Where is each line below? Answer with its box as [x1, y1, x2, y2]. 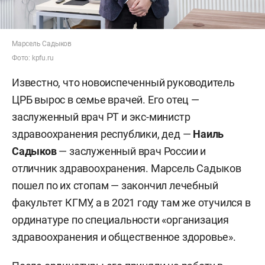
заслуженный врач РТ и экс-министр [12, 110, 190, 123]
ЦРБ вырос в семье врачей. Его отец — [12, 93, 199, 106]
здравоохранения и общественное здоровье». [12, 230, 236, 243]
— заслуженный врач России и [56, 144, 206, 157]
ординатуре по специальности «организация [12, 213, 229, 226]
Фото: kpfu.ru [12, 53, 54, 62]
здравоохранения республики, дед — [12, 127, 193, 140]
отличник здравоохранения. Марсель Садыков [12, 161, 241, 174]
